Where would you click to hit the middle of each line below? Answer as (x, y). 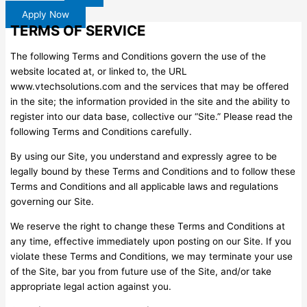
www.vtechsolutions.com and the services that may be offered (150, 87)
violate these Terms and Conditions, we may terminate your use (152, 256)
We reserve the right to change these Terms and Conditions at (148, 226)
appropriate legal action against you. (91, 286)
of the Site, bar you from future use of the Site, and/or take (141, 271)
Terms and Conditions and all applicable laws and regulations (145, 187)
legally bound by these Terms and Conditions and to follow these (153, 172)
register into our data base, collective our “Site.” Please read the (152, 117)
